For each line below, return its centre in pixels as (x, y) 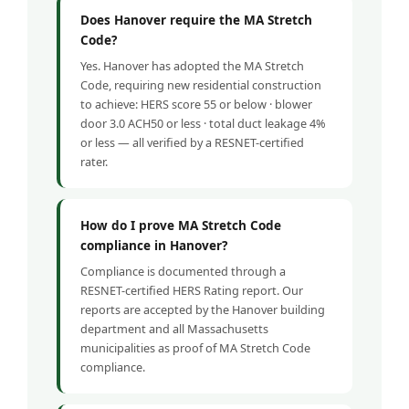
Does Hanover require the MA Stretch (196, 20)
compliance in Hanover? (154, 246)
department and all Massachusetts (174, 329)
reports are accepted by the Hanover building (203, 310)
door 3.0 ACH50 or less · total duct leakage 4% (203, 124)
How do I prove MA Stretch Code (181, 225)
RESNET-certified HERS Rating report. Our (192, 291)
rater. (94, 162)
